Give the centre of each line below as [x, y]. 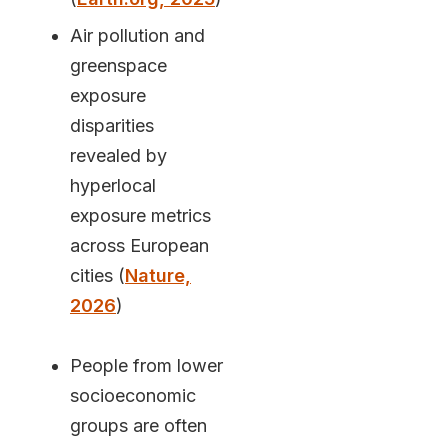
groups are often [138, 426]
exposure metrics [140, 216]
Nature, [157, 276]
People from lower [146, 366]
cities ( [97, 276]
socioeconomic [132, 396]
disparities [111, 126]
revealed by [118, 156]
